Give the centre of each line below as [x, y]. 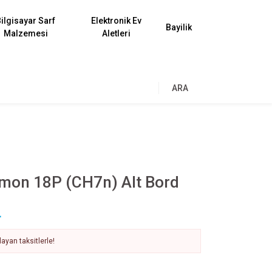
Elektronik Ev [117, 21]
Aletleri [117, 33]
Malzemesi [25, 33]
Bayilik [179, 27]
